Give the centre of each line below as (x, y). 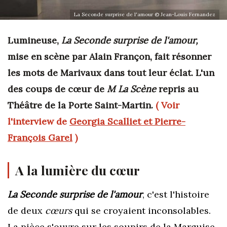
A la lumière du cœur (78, 170)
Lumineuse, (34, 40)
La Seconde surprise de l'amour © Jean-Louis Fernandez (145, 14)
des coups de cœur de (57, 89)
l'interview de (39, 121)
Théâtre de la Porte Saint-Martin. (82, 105)
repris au (177, 89)
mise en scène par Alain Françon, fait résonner (109, 56)
